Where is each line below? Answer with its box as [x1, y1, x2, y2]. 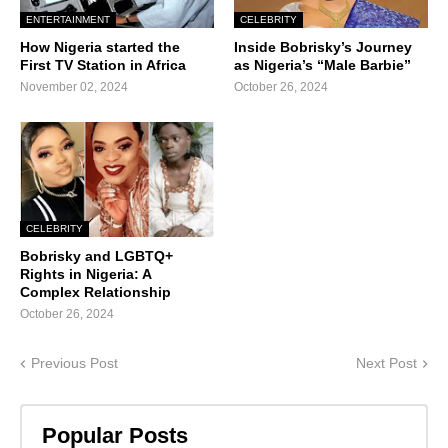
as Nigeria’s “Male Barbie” [234, 57, 411, 74]
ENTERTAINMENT [26, 14, 110, 26]
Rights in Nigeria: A [20, 266, 151, 283]
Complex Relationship [20, 284, 171, 301]
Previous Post [31, 355, 118, 372]
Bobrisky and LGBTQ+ [20, 248, 173, 265]
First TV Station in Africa [20, 57, 186, 74]
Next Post [356, 355, 417, 372]
